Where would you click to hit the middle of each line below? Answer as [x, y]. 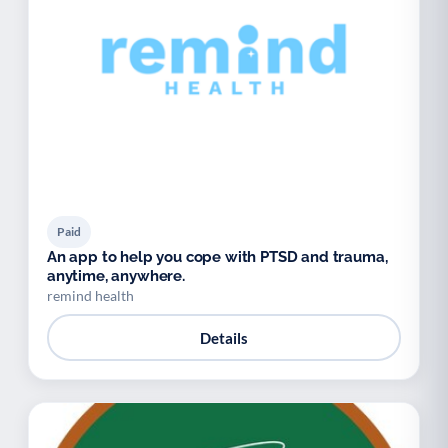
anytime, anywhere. [116, 276]
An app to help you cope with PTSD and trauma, [217, 257]
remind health [90, 295]
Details [224, 337]
